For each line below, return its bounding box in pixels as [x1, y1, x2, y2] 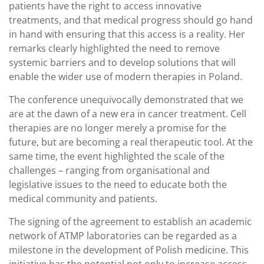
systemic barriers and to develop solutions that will [9, 56, 236, 69]
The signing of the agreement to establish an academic [9, 215, 252, 228]
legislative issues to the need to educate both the [9, 178, 227, 191]
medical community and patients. [9, 192, 157, 205]
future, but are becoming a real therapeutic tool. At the [9, 136, 253, 148]
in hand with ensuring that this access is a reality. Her [9, 28, 245, 41]
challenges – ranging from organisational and [9, 164, 210, 177]
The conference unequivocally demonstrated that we [9, 93, 243, 106]
